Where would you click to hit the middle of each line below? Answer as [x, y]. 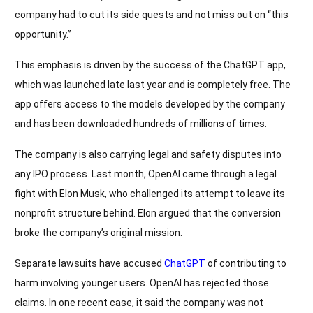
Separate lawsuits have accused [89, 263]
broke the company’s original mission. [99, 232]
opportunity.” [43, 34]
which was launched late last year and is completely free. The [153, 84]
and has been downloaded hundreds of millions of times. [141, 123]
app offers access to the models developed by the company [150, 104]
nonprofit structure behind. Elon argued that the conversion [148, 213]
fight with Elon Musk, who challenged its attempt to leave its [150, 193]
